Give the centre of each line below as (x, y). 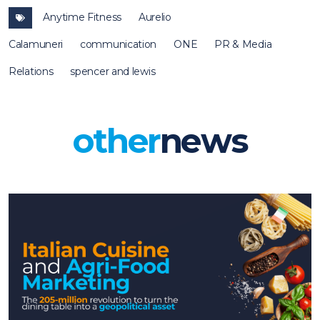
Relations (31, 71)
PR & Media (243, 44)
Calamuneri (36, 44)
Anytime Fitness (82, 17)
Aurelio (155, 17)
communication (119, 44)
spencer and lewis (113, 71)
